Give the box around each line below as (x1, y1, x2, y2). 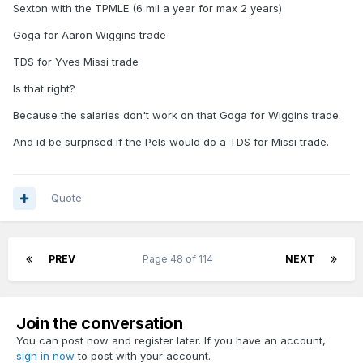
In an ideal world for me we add (29, 8, 191, 22)
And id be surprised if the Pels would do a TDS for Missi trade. (13, 135, 329, 148)
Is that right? (13, 81, 75, 95)
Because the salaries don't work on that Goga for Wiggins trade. (13, 108, 341, 122)
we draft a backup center (29, 62, 160, 75)
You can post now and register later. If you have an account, (16, 334, 326, 348)
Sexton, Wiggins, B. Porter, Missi (29, 35, 191, 49)
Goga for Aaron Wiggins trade (13, 28, 166, 41)
